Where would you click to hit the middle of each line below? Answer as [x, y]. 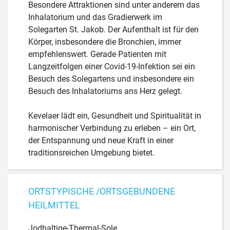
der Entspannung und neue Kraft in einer [101, 140]
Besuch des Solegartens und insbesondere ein [111, 79]
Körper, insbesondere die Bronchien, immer [105, 42]
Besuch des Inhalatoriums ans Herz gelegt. [105, 91]
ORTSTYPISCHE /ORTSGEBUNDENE [102, 191]
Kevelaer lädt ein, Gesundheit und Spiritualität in [115, 116]
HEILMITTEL [54, 205]
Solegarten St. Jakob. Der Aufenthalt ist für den [113, 29]
